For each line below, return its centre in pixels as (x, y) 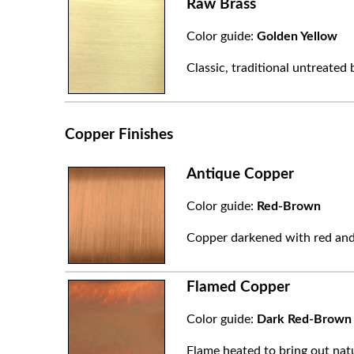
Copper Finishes (119, 134)
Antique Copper (240, 174)
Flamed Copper (238, 287)
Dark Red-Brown (304, 319)
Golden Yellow (297, 36)
